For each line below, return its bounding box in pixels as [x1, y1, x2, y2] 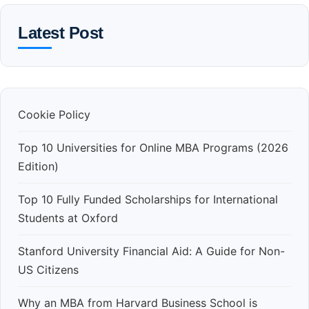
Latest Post [18, 23, 103, 42]
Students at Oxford [18, 210, 118, 225]
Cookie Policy [18, 107, 90, 121]
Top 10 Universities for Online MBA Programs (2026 [18, 140, 288, 154]
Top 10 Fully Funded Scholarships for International [18, 192, 278, 206]
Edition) [18, 159, 59, 173]
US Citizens [18, 262, 79, 277]
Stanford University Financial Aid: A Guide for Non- [18, 243, 285, 258]
